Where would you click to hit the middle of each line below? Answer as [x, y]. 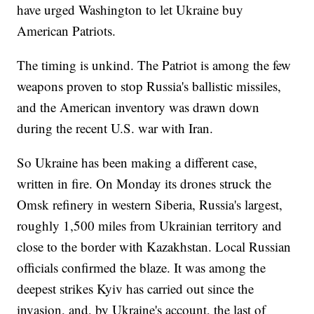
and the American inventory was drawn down [138, 107]
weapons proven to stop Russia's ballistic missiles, [149, 86]
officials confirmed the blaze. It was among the [142, 267]
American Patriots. [67, 30]
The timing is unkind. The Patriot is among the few [154, 64]
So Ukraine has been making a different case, [137, 162]
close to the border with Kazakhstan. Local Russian [154, 246]
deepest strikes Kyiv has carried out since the [136, 288]
